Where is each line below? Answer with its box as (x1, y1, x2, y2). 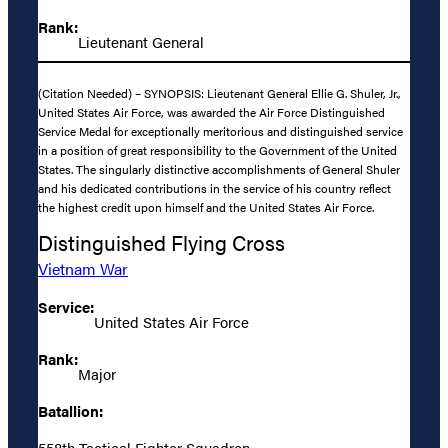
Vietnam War (38, 256, 128, 280)
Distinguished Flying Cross (38, 227, 285, 257)
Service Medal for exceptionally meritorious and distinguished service (38, 121, 403, 140)
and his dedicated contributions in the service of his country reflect (38, 178, 391, 197)
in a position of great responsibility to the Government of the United (38, 140, 397, 159)
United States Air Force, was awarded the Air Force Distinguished (38, 102, 385, 121)
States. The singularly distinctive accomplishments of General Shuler (38, 159, 400, 178)
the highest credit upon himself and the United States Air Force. (38, 197, 374, 216)
